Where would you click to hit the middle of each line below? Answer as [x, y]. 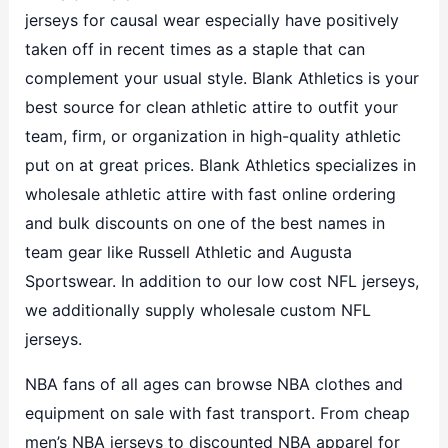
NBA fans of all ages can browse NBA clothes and [213, 383]
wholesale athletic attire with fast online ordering [210, 193]
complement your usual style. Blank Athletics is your [221, 77]
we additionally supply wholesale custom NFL [197, 309]
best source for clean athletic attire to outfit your [211, 106]
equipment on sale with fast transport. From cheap [217, 412]
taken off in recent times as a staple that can [194, 48]
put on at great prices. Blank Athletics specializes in [220, 164]
